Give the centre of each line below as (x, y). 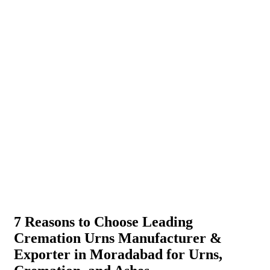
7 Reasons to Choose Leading (103, 222)
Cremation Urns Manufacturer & (118, 238)
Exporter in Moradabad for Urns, (118, 255)
